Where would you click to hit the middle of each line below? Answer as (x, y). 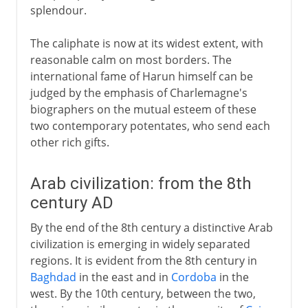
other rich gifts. (69, 142)
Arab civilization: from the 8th (141, 183)
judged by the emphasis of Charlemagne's (139, 92)
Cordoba (194, 277)
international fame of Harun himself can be (141, 76)
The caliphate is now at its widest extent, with (146, 43)
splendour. (58, 10)
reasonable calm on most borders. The (131, 59)
